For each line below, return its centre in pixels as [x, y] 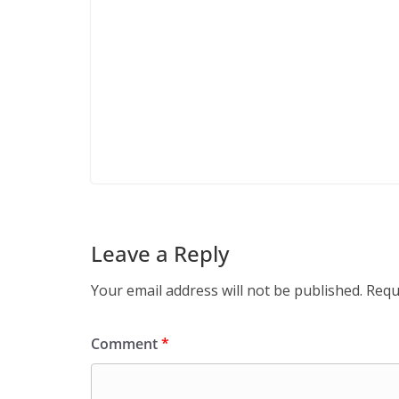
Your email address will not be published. [227, 290]
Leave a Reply [160, 253]
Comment [126, 343]
